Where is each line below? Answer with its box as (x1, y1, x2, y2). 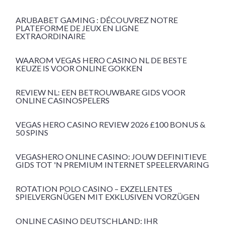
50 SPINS (16, 128, 48, 138)
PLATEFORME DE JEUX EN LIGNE (16, 23, 139, 33)
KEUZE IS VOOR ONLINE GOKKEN (16, 63, 143, 73)
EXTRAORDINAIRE (16, 31, 85, 41)
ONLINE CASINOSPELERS (16, 95, 109, 105)
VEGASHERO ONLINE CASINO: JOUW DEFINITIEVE (16, 152, 206, 162)
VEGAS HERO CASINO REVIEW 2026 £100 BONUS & (16, 120, 205, 130)
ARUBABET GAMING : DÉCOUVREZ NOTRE (16, 15, 178, 25)
